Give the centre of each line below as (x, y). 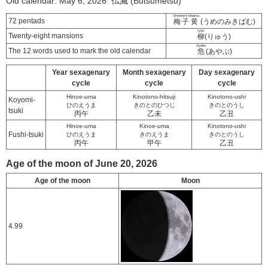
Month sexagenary (154, 72)
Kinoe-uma (154, 126)
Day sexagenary (227, 72)
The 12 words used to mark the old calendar (80, 51)
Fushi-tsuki (26, 135)
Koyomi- (22, 100)
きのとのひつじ (154, 105)
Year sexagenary (81, 72)
